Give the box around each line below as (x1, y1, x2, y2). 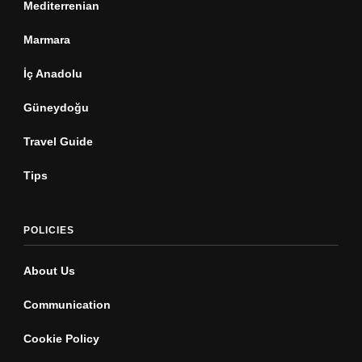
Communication (23, 297, 111, 311)
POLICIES (23, 224, 74, 236)
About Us (23, 263, 75, 277)
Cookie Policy (23, 331, 99, 345)
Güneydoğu (23, 100, 89, 114)
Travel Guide (23, 134, 93, 148)
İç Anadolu (23, 66, 82, 80)
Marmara (23, 32, 70, 46)
